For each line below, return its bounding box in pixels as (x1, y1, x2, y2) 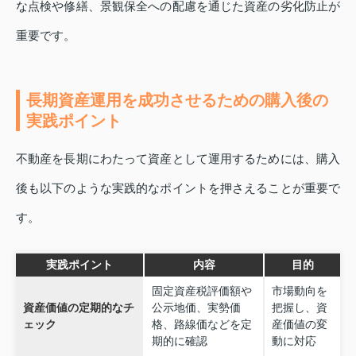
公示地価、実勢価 (151, 300, 241, 314)
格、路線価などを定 (151, 317, 252, 331)
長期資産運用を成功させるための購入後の (26, 91, 328, 110)
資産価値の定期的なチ (22, 300, 134, 314)
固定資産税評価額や (151, 284, 252, 297)
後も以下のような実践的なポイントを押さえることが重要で (16, 181, 340, 195)
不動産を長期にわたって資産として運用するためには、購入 (16, 152, 340, 166)
